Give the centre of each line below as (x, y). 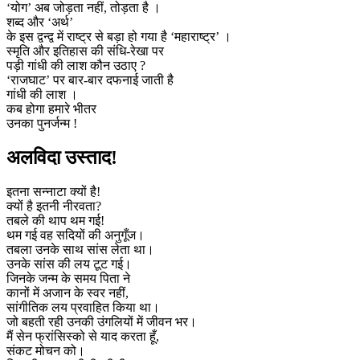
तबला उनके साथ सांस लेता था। (80, 249)
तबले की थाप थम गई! (55, 220)
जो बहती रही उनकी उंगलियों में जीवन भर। (102, 321)
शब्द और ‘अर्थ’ (40, 22)
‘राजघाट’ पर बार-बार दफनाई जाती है (90, 80)
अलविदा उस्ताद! (62, 157)
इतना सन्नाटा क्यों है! (53, 191)
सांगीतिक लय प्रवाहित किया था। (83, 307)
